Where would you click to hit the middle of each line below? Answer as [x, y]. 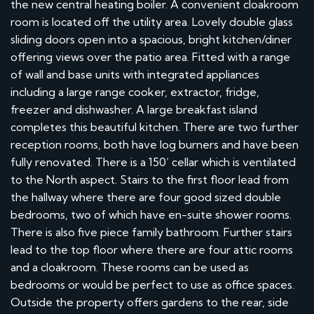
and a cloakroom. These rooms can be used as [130, 267]
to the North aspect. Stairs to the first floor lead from [150, 179]
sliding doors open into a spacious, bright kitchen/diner [151, 39]
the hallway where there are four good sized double [146, 197]
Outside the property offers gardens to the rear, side [150, 302]
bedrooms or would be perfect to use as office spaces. [152, 284]
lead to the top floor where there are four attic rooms [152, 249]
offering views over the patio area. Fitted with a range [150, 56]
